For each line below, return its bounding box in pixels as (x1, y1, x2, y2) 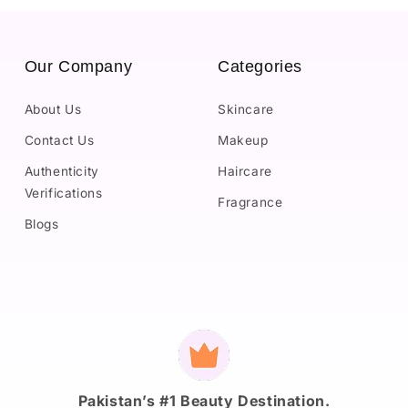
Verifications (24, 185, 103, 200)
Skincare (217, 101, 274, 117)
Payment (203, 331, 267, 351)
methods (203, 357, 267, 376)
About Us (24, 101, 82, 117)
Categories (217, 56, 302, 76)
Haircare (217, 163, 272, 178)
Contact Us (24, 132, 95, 148)
